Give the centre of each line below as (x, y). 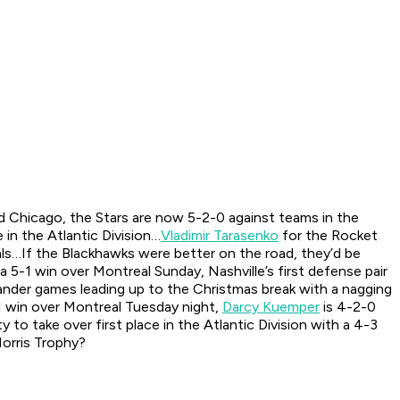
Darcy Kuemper (271, 307)
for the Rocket (328, 236)
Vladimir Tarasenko (220, 236)
